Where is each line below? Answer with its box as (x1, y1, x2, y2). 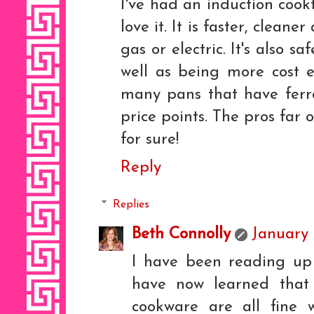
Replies (112, 198, 149, 210)
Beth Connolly (132, 226, 231, 243)
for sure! (121, 132, 179, 148)
